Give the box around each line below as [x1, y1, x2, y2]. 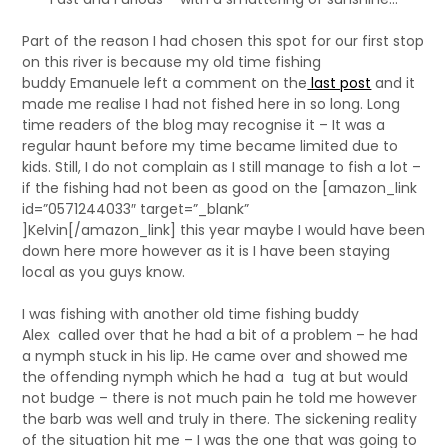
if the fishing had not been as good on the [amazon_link [22, 178, 418, 199]
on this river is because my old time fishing [22, 52, 322, 73]
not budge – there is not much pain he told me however [22, 388, 418, 409]
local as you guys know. [22, 262, 186, 283]
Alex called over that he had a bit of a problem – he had [22, 325, 419, 346]
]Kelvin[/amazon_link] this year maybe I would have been [22, 220, 426, 241]
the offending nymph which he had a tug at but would [22, 367, 409, 388]
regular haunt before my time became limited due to [22, 136, 399, 157]
